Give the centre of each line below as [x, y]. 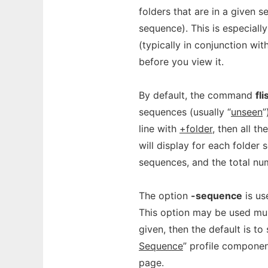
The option [165, 196]
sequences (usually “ [185, 112]
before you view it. [181, 62]
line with [159, 129]
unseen [247, 112]
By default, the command [197, 95]
